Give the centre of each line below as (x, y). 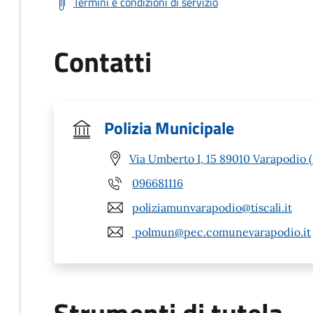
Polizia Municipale (169, 128)
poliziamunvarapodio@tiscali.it (212, 207)
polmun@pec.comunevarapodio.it (221, 232)
